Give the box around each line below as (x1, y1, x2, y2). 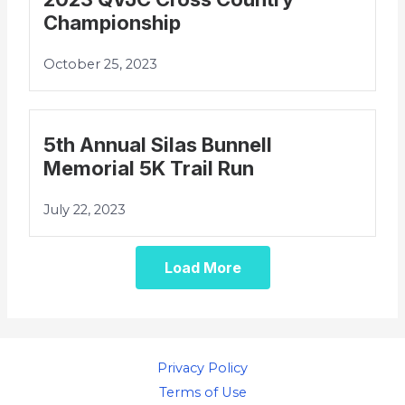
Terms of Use (158, 383, 247, 400)
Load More (164, 259, 241, 278)
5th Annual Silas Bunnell (43, 133, 273, 157)
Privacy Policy (157, 359, 248, 376)
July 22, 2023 (43, 202, 127, 219)
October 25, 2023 (43, 56, 158, 73)
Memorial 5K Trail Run (43, 156, 255, 181)
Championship (43, 11, 182, 35)
